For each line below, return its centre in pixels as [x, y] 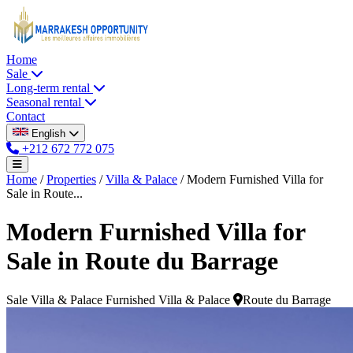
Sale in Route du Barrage [142, 261]
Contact [26, 116]
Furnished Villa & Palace [168, 299]
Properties [71, 179]
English [48, 134]
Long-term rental [50, 88]
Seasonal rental [45, 102]
